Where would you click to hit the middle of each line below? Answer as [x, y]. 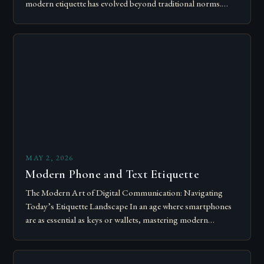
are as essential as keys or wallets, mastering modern [117, 220]
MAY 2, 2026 [49, 158]
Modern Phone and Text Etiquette [112, 174]
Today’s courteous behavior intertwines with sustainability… [131, 17]
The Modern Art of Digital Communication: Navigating [124, 193]
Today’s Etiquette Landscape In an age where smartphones [129, 207]
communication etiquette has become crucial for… [114, 234]
